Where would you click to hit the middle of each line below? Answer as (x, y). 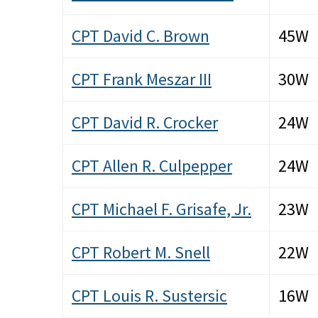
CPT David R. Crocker (145, 123)
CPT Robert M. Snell (141, 253)
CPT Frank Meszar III (142, 79)
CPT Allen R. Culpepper (152, 166)
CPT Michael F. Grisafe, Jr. (161, 209)
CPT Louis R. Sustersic (149, 296)
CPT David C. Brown (141, 36)
